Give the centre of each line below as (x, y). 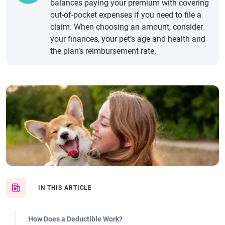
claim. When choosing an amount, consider (127, 27)
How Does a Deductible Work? (75, 219)
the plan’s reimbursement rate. (103, 51)
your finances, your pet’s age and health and (128, 39)
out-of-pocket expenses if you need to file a (126, 15)
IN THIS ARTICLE (65, 188)
